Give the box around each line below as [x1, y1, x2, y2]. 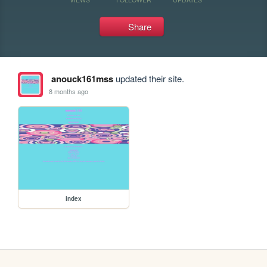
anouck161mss [51, 72, 113, 85]
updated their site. [113, 72, 184, 85]
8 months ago [49, 86, 89, 96]
